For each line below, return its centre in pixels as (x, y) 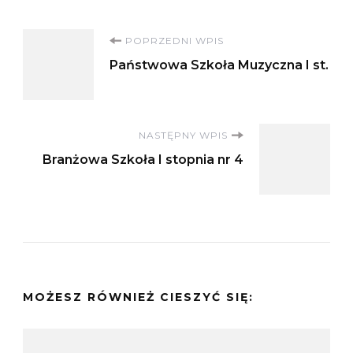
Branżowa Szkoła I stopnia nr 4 (143, 159)
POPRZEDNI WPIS (175, 40)
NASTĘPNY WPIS (183, 135)
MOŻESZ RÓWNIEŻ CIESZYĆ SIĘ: (138, 297)
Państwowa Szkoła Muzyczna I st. (219, 65)
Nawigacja (106, 47)
